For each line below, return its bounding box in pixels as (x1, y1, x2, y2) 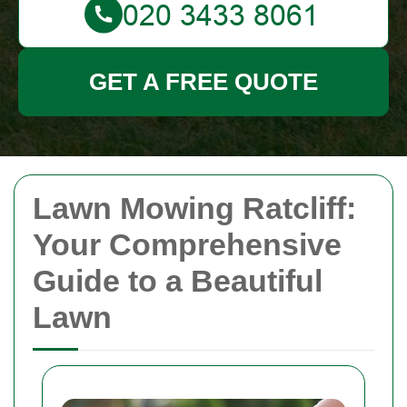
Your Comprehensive (33, 227, 342, 262)
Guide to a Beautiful (33, 263, 323, 298)
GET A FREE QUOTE (89, 68, 318, 95)
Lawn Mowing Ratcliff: (33, 191, 356, 225)
